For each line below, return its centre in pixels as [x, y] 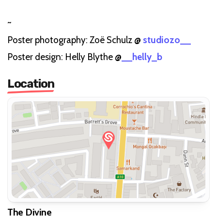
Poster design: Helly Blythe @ [64, 57]
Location [31, 84]
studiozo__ [167, 40]
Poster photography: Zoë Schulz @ [75, 40]
